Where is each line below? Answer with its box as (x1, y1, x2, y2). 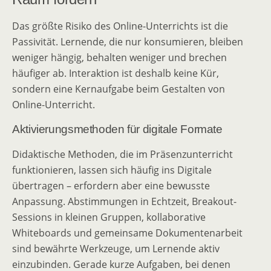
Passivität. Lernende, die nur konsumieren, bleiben (12, 35, 243, 49)
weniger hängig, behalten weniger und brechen (12, 51, 227, 65)
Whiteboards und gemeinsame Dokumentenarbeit (12, 226, 243, 240)
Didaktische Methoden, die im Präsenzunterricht (12, 148, 233, 162)
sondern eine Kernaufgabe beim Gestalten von (12, 82, 225, 96)
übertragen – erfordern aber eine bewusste (12, 179, 210, 193)
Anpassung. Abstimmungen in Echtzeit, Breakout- (12, 195, 237, 209)
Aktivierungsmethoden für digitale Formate (12, 123, 223, 136)
